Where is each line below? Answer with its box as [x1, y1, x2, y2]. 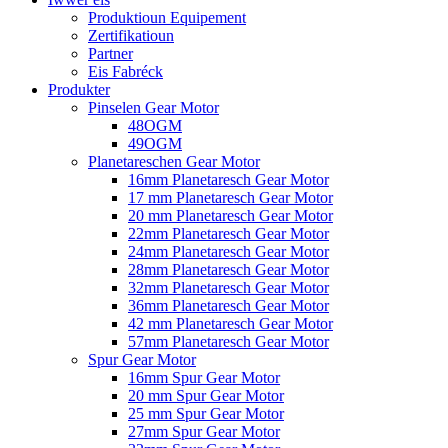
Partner [88, 45, 133, 62]
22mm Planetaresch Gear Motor [128, 225, 329, 242]
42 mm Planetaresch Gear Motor [128, 315, 333, 332]
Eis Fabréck [88, 63, 163, 80]
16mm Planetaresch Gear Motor [128, 171, 329, 188]
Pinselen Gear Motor [88, 99, 219, 116]
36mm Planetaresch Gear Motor [128, 297, 329, 314]
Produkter [48, 81, 110, 98]
